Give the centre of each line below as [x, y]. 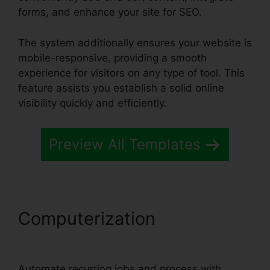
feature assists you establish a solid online [121, 88]
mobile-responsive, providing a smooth [112, 58]
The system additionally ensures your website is [135, 42]
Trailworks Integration [108, 239]
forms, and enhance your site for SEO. [110, 12]
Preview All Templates [125, 145]
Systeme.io [206, 219]
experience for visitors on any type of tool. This [131, 73]
